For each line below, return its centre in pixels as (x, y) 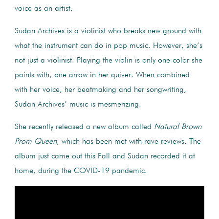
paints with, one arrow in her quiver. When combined (102, 75)
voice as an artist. (44, 9)
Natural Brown (178, 127)
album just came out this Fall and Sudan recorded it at (105, 156)
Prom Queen (36, 142)
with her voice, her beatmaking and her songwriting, (100, 90)
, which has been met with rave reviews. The (129, 142)
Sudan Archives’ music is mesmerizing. (78, 104)
